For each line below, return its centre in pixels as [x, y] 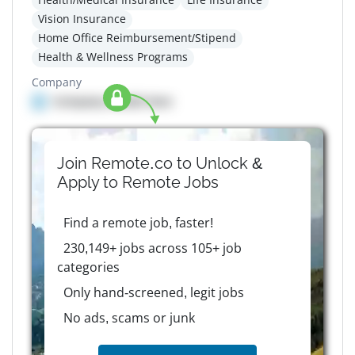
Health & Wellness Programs [113, 57]
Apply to [90, 183]
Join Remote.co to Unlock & [160, 164]
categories [88, 267]
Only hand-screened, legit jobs [153, 293]
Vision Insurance [82, 19]
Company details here [112, 101]
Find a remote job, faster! [138, 223]
